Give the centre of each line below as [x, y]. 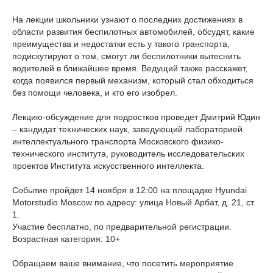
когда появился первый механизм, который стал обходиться [133, 80]
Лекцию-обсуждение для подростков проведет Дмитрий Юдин [136, 117]
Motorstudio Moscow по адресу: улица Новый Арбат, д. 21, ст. [134, 202]
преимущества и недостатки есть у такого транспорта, [121, 44]
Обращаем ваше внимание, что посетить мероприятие [123, 263]
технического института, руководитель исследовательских [128, 154]
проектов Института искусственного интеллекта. [108, 166]
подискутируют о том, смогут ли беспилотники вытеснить [126, 56]
